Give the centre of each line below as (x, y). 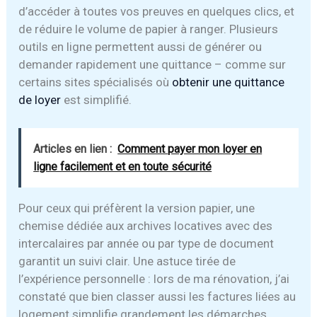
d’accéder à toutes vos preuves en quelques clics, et (157, 12)
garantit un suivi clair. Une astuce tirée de (127, 261)
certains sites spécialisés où (96, 82)
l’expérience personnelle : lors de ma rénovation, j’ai (154, 279)
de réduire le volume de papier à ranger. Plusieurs (149, 29)
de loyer (40, 100)
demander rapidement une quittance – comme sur (152, 65)
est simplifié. (97, 100)
